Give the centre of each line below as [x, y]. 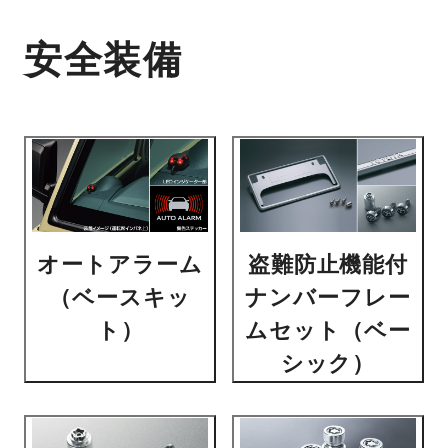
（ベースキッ [120, 298]
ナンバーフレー [328, 298]
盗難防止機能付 [328, 265]
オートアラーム [120, 265]
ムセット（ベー [328, 331]
